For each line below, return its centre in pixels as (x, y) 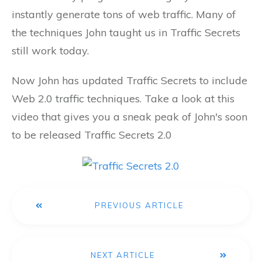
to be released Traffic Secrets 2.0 (92, 135)
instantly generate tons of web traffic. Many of (124, 15)
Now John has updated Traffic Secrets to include (130, 81)
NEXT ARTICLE (123, 255)
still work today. (50, 51)
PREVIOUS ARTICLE (139, 206)
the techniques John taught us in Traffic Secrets (126, 33)
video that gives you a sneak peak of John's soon (130, 117)
